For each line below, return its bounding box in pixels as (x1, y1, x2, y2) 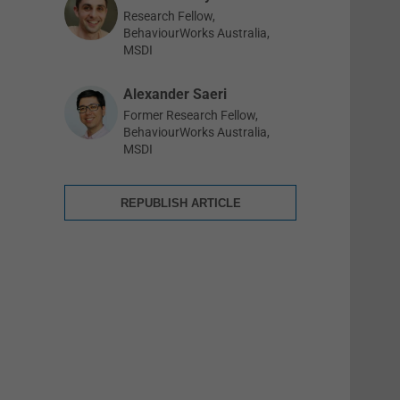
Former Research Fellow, (123, 108, 258, 122)
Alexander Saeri (123, 86, 227, 103)
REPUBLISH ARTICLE (120, 196, 241, 210)
